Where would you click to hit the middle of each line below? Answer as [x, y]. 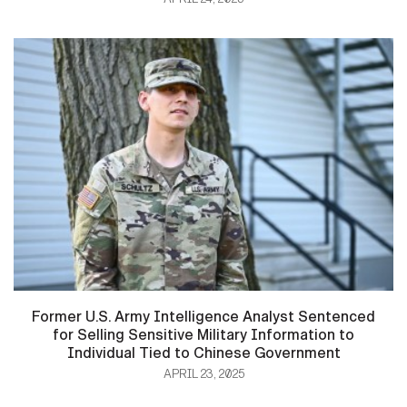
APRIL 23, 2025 [203, 375]
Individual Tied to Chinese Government [203, 353]
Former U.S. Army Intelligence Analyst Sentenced [203, 317]
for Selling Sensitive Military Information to [203, 335]
